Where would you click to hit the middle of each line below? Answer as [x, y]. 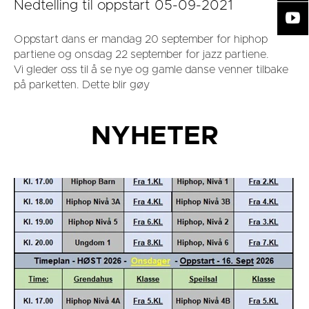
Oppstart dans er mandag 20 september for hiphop [141, 40]
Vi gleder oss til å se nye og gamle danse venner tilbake [151, 70]
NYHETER [154, 137]
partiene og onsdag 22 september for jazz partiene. [143, 55]
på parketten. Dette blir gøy [82, 85]
